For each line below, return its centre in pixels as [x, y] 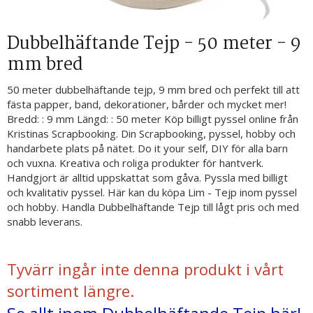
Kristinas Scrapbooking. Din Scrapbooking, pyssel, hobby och [151, 133]
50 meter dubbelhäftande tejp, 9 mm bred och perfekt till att [153, 89]
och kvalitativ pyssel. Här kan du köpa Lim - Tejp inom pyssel [152, 192]
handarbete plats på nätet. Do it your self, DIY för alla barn [147, 148]
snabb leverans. [45, 221]
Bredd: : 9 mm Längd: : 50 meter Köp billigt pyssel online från [153, 119]
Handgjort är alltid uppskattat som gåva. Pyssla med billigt [147, 177]
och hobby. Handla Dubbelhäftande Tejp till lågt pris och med [153, 207]
